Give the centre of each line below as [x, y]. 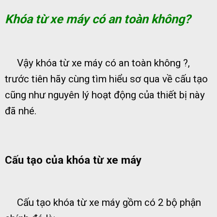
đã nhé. [21, 111]
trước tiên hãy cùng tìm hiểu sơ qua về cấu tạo [106, 79]
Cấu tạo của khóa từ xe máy [73, 160]
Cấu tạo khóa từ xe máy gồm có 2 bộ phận [103, 202]
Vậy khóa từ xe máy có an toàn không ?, [97, 63]
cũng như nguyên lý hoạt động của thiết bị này [105, 95]
